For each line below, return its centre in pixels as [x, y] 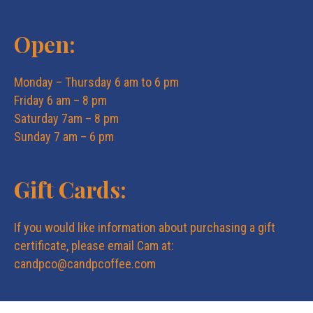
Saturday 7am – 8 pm [66, 119]
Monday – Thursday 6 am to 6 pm [96, 82]
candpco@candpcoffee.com [85, 264]
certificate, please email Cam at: [94, 246]
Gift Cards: [70, 189]
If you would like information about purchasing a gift [145, 228]
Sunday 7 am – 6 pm [64, 137]
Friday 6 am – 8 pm [60, 101]
